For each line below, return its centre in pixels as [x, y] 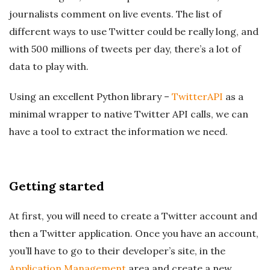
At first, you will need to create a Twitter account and [133, 216]
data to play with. [49, 66]
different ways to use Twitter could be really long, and [134, 31]
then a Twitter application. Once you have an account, [134, 233]
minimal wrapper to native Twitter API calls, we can [129, 114]
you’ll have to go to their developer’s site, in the [117, 251]
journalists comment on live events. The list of [115, 14]
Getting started [57, 186]
